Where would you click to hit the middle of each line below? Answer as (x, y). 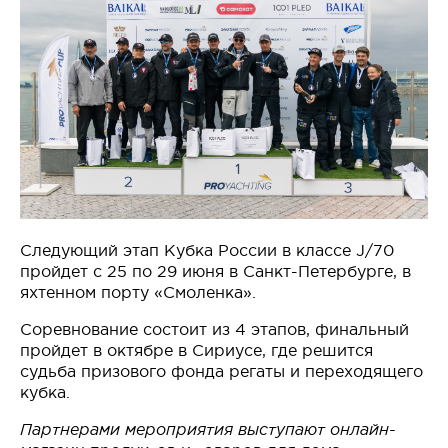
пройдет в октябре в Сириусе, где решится (196, 350)
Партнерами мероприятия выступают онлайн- (208, 429)
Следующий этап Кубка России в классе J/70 (207, 250)
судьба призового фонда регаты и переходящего (221, 371)
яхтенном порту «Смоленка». (138, 292)
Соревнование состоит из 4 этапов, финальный (214, 329)
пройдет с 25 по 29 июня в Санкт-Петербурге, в (215, 271)
